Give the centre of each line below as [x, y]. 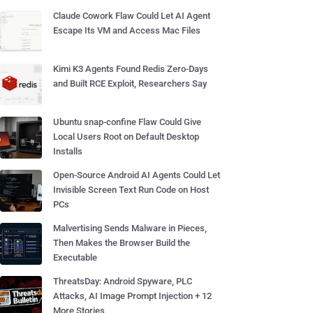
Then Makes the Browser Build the [122, 243]
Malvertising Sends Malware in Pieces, [130, 228]
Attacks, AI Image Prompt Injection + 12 [132, 296]
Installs [68, 151]
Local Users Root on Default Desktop [126, 137]
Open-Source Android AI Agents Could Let [137, 175]
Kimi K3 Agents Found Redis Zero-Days [131, 69]
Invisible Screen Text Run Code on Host [131, 190]
